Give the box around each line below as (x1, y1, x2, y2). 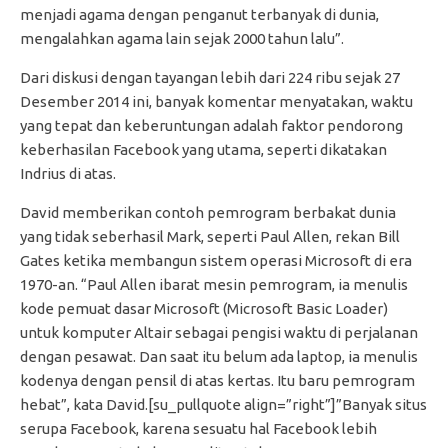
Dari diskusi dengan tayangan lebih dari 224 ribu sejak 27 (20, 69, 400, 87)
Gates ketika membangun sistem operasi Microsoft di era (20, 252, 412, 270)
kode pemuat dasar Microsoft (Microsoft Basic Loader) (20, 300, 388, 318)
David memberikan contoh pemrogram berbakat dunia (20, 204, 396, 222)
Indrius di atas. (20, 165, 116, 183)
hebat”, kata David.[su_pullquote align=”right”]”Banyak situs (20, 396, 427, 414)
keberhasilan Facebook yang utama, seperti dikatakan (20, 141, 387, 159)
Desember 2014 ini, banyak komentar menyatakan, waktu (20, 93, 413, 111)
